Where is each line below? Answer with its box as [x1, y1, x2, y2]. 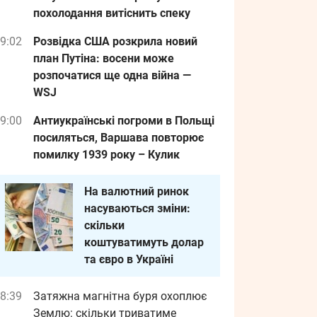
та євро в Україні [84, 253, 173, 266]
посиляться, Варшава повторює [33, 131, 204, 144]
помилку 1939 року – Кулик [33, 148, 180, 161]
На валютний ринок [84, 185, 189, 198]
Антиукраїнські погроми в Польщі [33, 114, 214, 127]
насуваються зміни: [84, 202, 190, 215]
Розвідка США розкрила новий [33, 35, 197, 48]
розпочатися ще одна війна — [33, 69, 191, 82]
